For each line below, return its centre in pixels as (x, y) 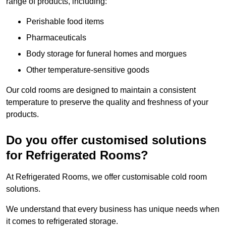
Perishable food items (65, 22)
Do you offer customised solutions (106, 140)
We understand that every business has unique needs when (113, 209)
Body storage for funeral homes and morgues (106, 54)
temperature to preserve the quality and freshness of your (107, 102)
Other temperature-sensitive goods (88, 70)
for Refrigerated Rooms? (77, 155)
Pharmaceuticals (56, 38)
